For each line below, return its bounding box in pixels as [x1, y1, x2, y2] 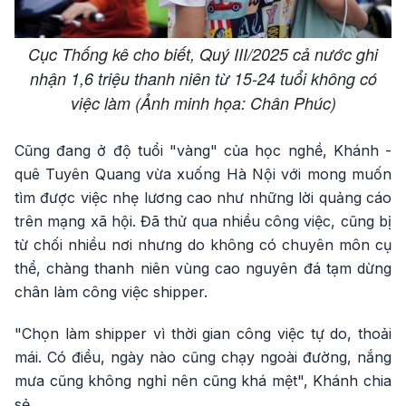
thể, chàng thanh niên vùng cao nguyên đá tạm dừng [14, 259, 391, 277]
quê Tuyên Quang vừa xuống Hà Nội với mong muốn [14, 165, 391, 183]
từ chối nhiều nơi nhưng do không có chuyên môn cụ [14, 236, 391, 254]
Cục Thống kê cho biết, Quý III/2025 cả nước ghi [28, 43, 378, 65]
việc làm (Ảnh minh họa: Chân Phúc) [70, 92, 336, 114]
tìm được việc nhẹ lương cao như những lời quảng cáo [14, 188, 391, 207]
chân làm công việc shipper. [14, 283, 208, 301]
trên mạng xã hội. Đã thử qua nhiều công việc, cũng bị [14, 212, 391, 230]
